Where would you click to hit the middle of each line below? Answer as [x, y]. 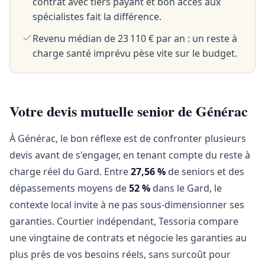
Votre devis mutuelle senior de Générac [129, 111]
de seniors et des [205, 172]
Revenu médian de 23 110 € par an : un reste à [135, 38]
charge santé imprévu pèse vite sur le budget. [135, 53]
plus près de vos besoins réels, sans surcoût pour [120, 254]
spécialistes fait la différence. [97, 17]
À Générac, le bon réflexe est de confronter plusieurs [128, 138]
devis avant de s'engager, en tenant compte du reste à [130, 155]
